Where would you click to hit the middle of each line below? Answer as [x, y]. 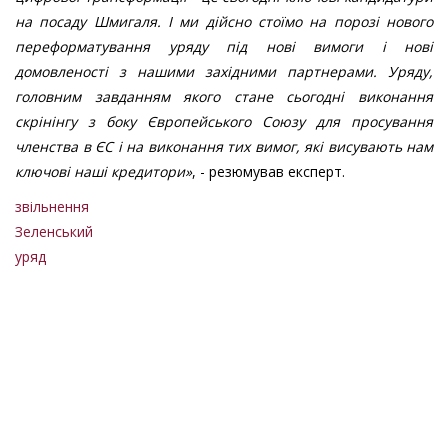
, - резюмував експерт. [268, 172]
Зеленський [54, 232]
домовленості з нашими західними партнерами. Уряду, [224, 72]
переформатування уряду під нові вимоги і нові [224, 47]
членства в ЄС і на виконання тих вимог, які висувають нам [224, 147]
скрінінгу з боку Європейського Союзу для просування [224, 122]
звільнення [52, 207]
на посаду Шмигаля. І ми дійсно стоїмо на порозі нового [224, 22]
